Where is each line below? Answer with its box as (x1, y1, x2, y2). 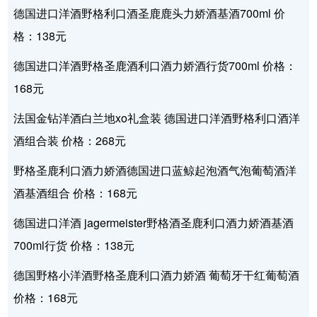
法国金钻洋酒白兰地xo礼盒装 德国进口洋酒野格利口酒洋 (13, 110, 301, 127)
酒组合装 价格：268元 (13, 132, 127, 149)
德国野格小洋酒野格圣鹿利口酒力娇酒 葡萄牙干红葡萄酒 (13, 267, 300, 284)
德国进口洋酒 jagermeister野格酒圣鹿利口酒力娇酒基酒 (13, 214, 294, 231)
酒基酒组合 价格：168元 (13, 185, 138, 202)
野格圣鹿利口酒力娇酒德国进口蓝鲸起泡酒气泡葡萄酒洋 (13, 162, 297, 179)
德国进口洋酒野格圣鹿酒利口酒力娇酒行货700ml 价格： (13, 57, 297, 74)
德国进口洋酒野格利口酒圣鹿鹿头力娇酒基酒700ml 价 (13, 5, 286, 22)
